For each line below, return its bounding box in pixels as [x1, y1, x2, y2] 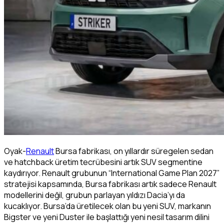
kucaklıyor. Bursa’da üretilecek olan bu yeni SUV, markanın [4, 200, 211, 212]
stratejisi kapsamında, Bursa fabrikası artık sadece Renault [4, 178, 216, 190]
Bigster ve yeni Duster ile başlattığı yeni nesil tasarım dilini [4, 211, 209, 223]
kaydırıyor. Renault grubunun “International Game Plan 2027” [4, 167, 219, 179]
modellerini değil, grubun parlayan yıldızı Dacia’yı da [4, 189, 185, 201]
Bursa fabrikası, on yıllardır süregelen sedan [54, 145, 213, 157]
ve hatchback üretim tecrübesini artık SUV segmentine [4, 156, 202, 168]
